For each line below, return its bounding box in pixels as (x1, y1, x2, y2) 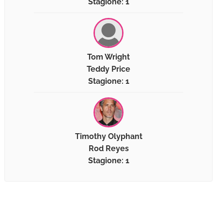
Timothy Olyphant (75, 132, 142, 141)
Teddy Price (87, 64, 130, 74)
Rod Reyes (88, 144, 129, 154)
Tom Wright (87, 52, 130, 62)
